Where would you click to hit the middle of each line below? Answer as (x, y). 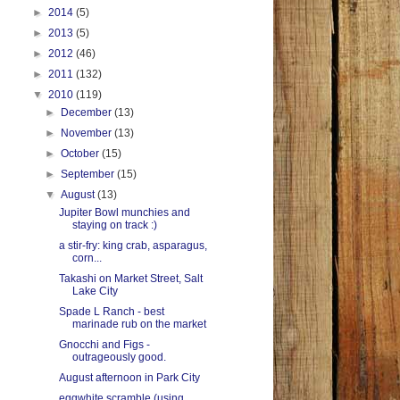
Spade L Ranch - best (111, 312)
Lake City (95, 292)
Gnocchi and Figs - (104, 345)
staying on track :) (114, 225)
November (88, 133)
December (88, 113)
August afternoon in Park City (129, 378)
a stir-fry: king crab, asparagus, (133, 246)
